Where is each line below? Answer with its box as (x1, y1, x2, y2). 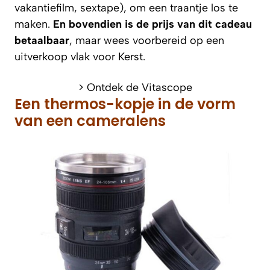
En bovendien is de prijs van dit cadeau (53, 17, 252, 31)
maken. (14, 17, 53, 31)
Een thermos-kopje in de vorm (14, 93, 236, 114)
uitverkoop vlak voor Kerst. (14, 49, 145, 63)
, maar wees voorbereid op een (69, 33, 224, 47)
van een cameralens (14, 110, 166, 131)
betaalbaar (14, 33, 69, 47)
